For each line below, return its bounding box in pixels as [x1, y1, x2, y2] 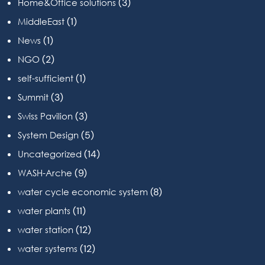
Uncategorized [18, 148, 82, 159]
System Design [18, 129, 79, 140]
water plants [18, 205, 70, 216]
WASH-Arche [18, 167, 72, 178]
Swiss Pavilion [18, 110, 73, 121]
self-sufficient [18, 72, 73, 83]
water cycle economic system [18, 186, 148, 197]
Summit [18, 91, 49, 102]
